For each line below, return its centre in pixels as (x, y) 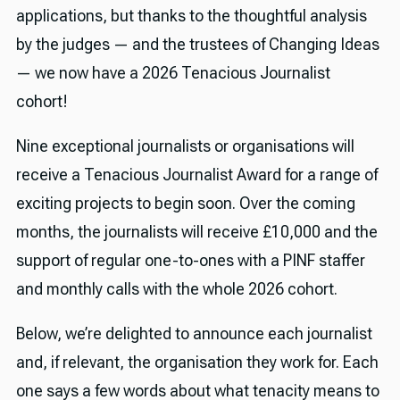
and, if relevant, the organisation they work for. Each (197, 362)
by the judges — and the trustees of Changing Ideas (197, 44)
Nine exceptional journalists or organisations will (185, 146)
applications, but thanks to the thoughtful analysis (191, 16)
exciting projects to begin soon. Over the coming (185, 203)
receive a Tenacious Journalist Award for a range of (196, 174)
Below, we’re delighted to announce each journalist (194, 333)
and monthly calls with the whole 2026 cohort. (176, 288)
